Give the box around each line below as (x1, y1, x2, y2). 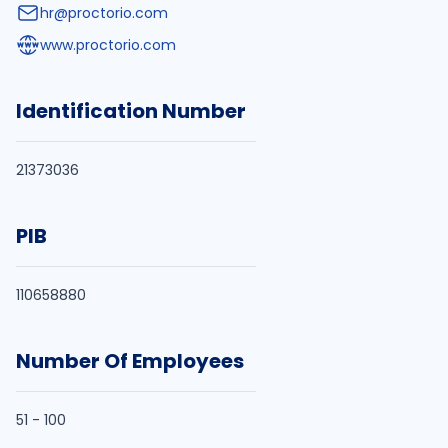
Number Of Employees (16, 347, 244, 375)
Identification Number (16, 97, 246, 125)
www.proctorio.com (40, 35, 176, 55)
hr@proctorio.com (40, 3, 168, 23)
